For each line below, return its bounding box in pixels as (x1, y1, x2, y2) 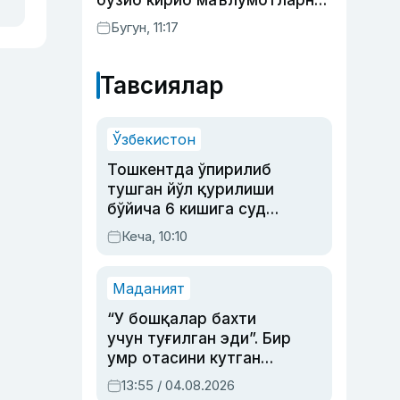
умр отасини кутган (107, 349, 261, 367)
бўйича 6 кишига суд (107, 200, 266, 218)
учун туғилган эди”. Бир (107, 329, 291, 347)
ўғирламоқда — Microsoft (96, 11, 295, 29)
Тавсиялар (100, 71, 223, 99)
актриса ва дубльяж (107, 369, 266, 387)
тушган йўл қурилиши (107, 180, 274, 198)
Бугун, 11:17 (111, 19, 179, 36)
